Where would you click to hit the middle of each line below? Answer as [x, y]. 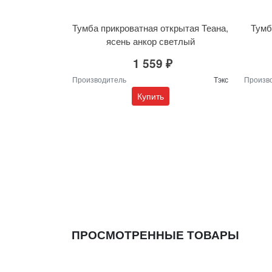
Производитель [99, 79]
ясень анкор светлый [150, 41]
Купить [150, 96]
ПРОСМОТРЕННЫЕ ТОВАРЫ [155, 234]
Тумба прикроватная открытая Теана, [150, 27]
